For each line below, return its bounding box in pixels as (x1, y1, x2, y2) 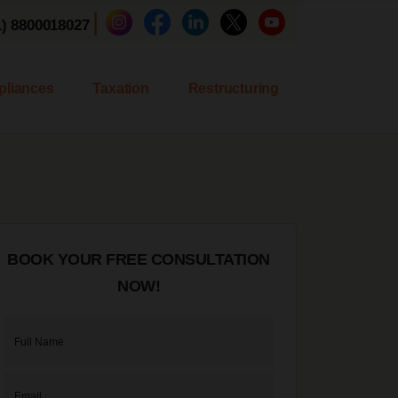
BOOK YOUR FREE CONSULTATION (7, 251, 270, 268)
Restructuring (187, 81, 279, 96)
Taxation (92, 81, 149, 96)
